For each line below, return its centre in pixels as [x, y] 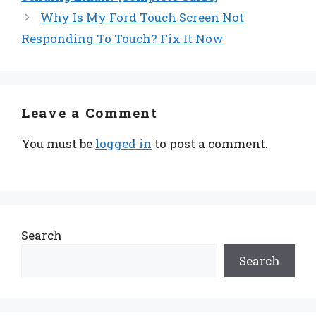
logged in [123, 143]
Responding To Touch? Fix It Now [122, 38]
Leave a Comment [90, 112]
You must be [58, 143]
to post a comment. [210, 143]
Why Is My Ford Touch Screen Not [142, 17]
